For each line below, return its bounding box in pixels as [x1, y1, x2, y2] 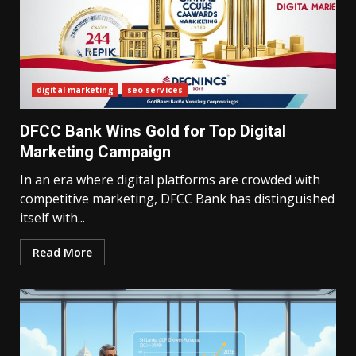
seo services [126, 84, 183, 95]
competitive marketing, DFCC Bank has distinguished [20, 190, 335, 207]
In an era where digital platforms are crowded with [20, 171, 320, 188]
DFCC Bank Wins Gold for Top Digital [20, 122, 286, 141]
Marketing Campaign [20, 142, 171, 161]
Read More [33, 245, 92, 260]
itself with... [20, 209, 85, 226]
